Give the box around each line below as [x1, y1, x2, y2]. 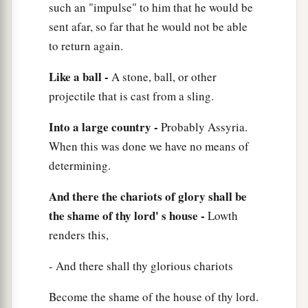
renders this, [49, 227, 109, 243]
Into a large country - [49, 118, 161, 136]
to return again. [49, 38, 123, 54]
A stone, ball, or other [111, 69, 217, 85]
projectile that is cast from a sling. [49, 88, 214, 104]
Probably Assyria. [161, 119, 247, 135]
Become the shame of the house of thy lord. [49, 289, 258, 305]
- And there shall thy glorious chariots [49, 258, 233, 274]
